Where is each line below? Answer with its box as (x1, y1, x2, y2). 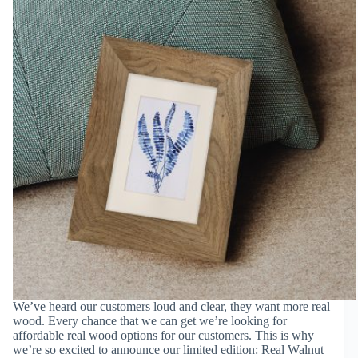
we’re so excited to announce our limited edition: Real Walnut (13, 342, 324, 356)
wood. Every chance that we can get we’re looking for (13, 313, 287, 328)
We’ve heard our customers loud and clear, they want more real (13, 299, 330, 313)
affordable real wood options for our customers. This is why (13, 328, 314, 342)
